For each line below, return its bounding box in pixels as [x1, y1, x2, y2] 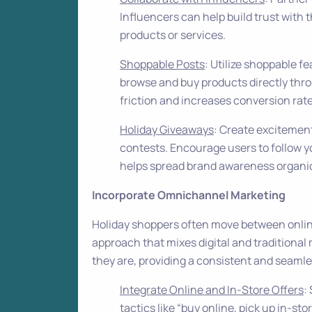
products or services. [120, 27, 226, 42]
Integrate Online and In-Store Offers [120, 282, 304, 297]
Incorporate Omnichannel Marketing [92, 187, 286, 203]
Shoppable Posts [120, 56, 205, 72]
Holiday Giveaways [120, 122, 214, 137]
